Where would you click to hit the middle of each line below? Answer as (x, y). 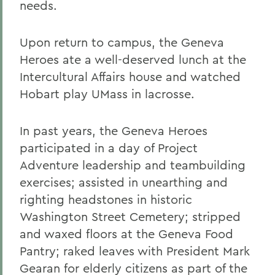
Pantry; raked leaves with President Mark (135, 251)
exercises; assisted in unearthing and (124, 182)
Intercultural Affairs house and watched (130, 76)
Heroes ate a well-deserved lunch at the (133, 59)
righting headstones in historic (106, 199)
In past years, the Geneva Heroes (114, 130)
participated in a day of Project (109, 148)
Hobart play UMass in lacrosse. (107, 94)
